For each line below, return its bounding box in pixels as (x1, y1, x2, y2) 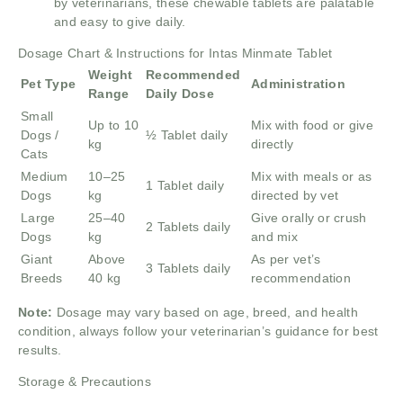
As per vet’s (251, 251, 321, 266)
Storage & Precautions (18, 373, 151, 389)
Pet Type (21, 76, 76, 91)
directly (251, 136, 294, 151)
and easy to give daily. (54, 13, 186, 29)
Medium (21, 168, 68, 184)
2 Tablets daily (146, 219, 231, 234)
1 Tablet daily (146, 177, 224, 193)
